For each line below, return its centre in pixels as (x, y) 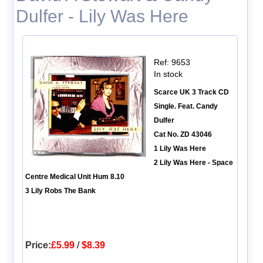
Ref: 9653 (172, 62)
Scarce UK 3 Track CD (191, 92)
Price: (38, 245)
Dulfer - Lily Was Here (102, 16)
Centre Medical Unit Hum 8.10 (75, 176)
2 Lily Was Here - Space (193, 162)
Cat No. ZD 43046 (183, 134)
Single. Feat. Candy (186, 106)
